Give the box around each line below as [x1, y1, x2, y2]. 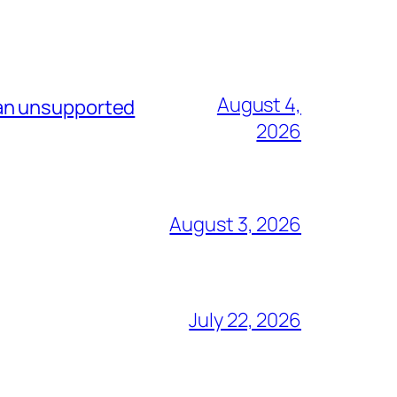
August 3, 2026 [169, 211, 301, 238]
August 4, [216, 91, 301, 119]
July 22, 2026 [189, 307, 301, 334]
